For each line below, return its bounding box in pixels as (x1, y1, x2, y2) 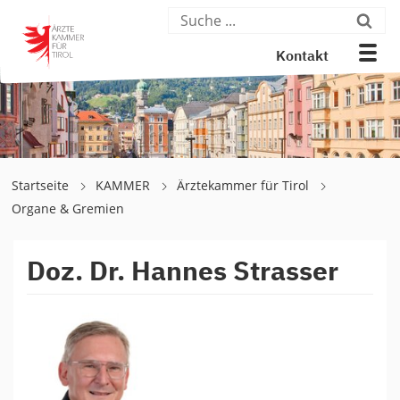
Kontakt (276, 50, 329, 64)
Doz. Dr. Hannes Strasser (27, 259, 338, 287)
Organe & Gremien (12, 199, 124, 217)
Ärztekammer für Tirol (177, 176, 312, 194)
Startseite (12, 176, 72, 194)
